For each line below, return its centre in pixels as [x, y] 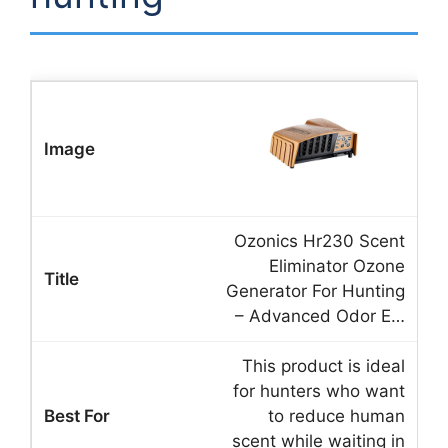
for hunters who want [319, 390]
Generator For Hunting [315, 290]
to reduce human [336, 415]
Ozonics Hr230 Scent [319, 240]
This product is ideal [323, 365]
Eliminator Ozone [337, 265]
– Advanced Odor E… [320, 315]
